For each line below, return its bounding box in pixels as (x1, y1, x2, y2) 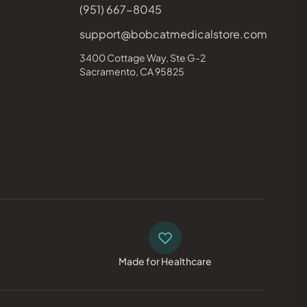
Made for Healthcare (119, 255, 212, 267)
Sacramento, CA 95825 (79, 65, 184, 77)
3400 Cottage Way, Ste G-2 (79, 51, 206, 64)
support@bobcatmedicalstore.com (79, 27, 267, 41)
